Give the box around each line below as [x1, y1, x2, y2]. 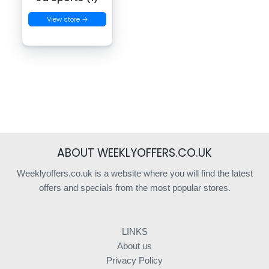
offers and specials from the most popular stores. [38, 182, 231, 193]
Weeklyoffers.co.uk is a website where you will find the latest [16, 168, 253, 178]
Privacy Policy [106, 255, 163, 265]
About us [117, 240, 152, 251]
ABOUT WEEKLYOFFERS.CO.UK [57, 144, 212, 161]
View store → [46, 14, 88, 25]
